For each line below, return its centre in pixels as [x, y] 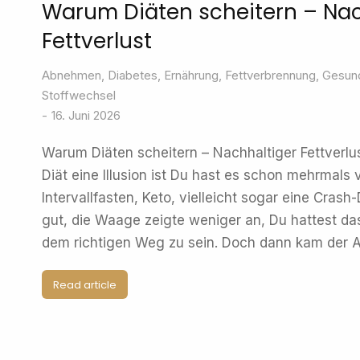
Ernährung [191, 75]
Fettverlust [97, 41]
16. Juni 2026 [86, 115]
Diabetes [133, 75]
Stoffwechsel [79, 95]
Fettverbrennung [270, 75]
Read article [85, 284]
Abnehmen [72, 75]
